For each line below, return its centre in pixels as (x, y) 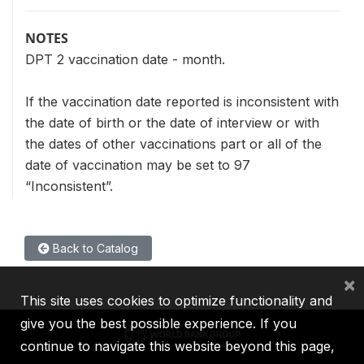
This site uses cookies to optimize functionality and (176, 301)
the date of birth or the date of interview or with (172, 123)
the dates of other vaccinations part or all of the (173, 144)
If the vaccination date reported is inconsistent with (182, 102)
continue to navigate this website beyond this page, (178, 346)
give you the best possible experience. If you (158, 323)
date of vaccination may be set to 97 (138, 165)
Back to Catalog (94, 248)
